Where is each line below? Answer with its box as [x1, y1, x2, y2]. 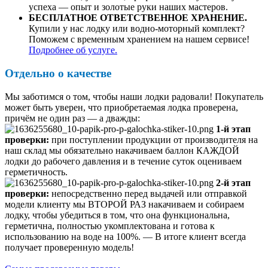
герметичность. [5, 166, 68, 177]
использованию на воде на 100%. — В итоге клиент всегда [5, 231, 246, 242]
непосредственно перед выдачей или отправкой [49, 188, 247, 199]
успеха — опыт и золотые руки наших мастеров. [29, 2, 228, 13]
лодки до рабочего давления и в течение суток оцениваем [5, 156, 242, 166]
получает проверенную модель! [5, 242, 134, 252]
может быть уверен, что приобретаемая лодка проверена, [5, 102, 238, 112]
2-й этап [216, 177, 251, 188]
